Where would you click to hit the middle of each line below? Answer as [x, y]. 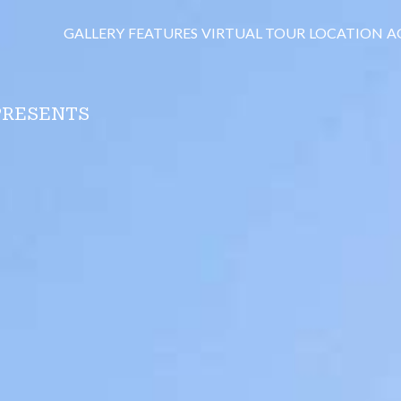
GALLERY [94, 32]
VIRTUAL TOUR [253, 32]
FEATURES [162, 32]
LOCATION [346, 32]
